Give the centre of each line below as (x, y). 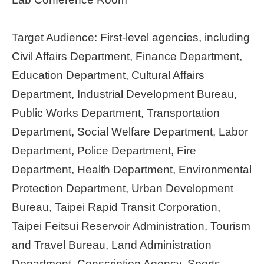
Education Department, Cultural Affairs (108, 75)
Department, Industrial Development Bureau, (124, 94)
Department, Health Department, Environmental (132, 169)
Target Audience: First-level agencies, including (131, 37)
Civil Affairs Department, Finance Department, (127, 56)
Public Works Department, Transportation (116, 113)
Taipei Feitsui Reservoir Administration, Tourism (131, 226)
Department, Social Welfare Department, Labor (130, 132)
